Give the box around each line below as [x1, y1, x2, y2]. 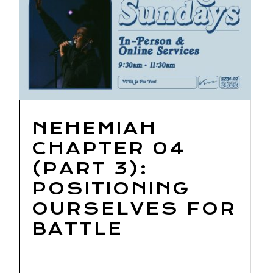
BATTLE [32, 218, 123, 239]
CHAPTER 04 [32, 138, 185, 158]
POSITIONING [32, 178, 190, 199]
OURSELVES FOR [32, 198, 236, 219]
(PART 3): [32, 158, 148, 179]
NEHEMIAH [32, 118, 157, 138]
